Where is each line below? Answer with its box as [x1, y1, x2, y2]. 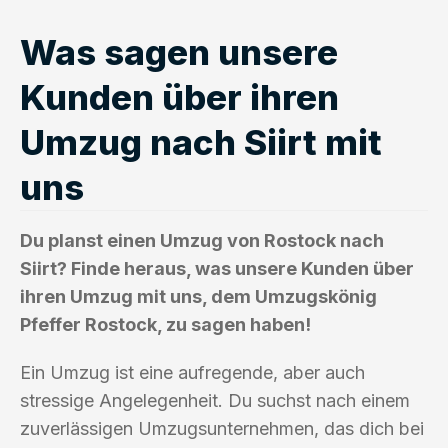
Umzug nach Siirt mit [20, 120, 382, 163]
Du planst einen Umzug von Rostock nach [20, 229, 384, 251]
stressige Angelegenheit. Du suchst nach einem [20, 389, 410, 411]
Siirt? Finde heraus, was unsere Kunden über [20, 257, 414, 279]
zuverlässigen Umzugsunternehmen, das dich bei [20, 417, 424, 439]
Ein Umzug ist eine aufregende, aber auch [20, 361, 365, 383]
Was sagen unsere [20, 30, 338, 73]
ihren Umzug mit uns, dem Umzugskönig [20, 285, 377, 307]
